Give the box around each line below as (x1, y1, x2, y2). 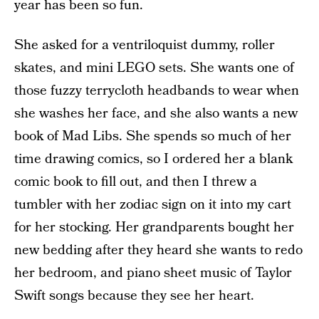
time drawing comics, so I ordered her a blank (14, 150, 293, 169)
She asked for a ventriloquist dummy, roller (14, 36, 275, 55)
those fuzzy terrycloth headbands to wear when (14, 81, 299, 100)
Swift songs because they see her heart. (14, 286, 254, 305)
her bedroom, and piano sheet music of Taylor (14, 263, 292, 283)
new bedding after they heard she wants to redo (14, 241, 303, 260)
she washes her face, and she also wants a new (14, 104, 298, 123)
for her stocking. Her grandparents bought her (14, 218, 294, 237)
